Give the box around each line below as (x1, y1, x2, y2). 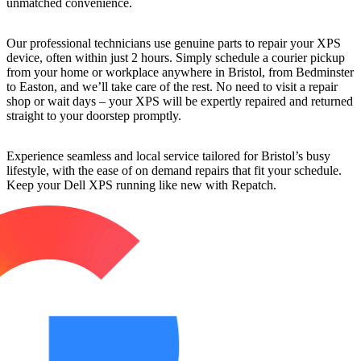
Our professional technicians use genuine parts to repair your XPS (6, 35, 341, 50)
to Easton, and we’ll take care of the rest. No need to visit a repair (6, 79, 338, 93)
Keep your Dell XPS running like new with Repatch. (6, 177, 276, 192)
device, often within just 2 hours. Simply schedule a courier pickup (6, 50, 345, 64)
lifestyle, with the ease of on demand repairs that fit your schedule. (6, 163, 342, 177)
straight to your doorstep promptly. (6, 108, 181, 122)
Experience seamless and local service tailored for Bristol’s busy (6, 148, 330, 163)
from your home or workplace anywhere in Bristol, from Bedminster (6, 64, 354, 79)
